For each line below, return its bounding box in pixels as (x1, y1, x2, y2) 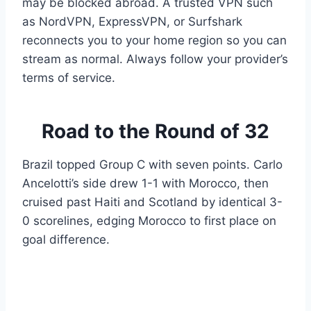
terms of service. (22, 71, 115, 85)
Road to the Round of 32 (42, 119, 269, 144)
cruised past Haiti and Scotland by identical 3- (22, 195, 283, 210)
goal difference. (22, 233, 110, 247)
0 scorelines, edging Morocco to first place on (22, 214, 276, 228)
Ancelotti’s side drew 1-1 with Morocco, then (22, 176, 269, 191)
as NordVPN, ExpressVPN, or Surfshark (22, 15, 242, 29)
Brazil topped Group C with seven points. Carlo (22, 158, 283, 172)
